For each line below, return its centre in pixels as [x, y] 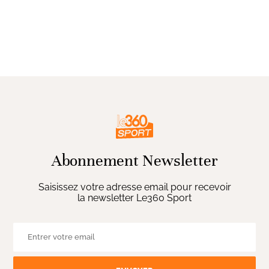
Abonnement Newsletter [134, 160]
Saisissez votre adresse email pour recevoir [134, 187]
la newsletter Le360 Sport [134, 198]
